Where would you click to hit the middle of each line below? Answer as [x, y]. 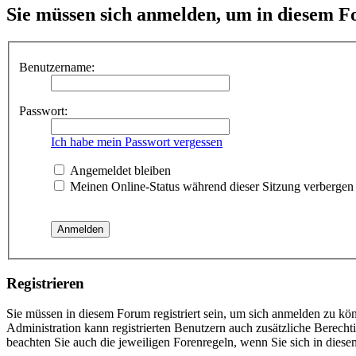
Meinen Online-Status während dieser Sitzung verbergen [210, 186]
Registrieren [45, 283]
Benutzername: [57, 67]
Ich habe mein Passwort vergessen [137, 141]
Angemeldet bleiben [119, 170]
